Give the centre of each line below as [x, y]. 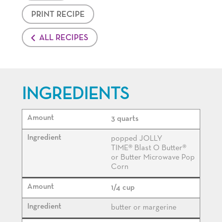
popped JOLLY [137, 139]
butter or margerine [144, 208]
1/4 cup [123, 188]
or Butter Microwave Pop [153, 158]
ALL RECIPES [64, 38]
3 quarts [125, 119]
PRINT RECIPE [58, 15]
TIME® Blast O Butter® [149, 148]
